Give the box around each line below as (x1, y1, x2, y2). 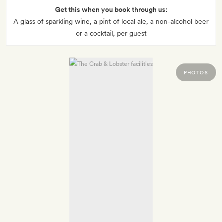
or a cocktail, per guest (75, 29, 147, 38)
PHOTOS (183, 69, 208, 76)
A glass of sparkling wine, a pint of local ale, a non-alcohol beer (13, 17, 209, 26)
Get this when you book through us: (55, 5, 167, 14)
